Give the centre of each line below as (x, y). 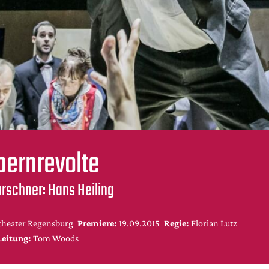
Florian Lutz (214, 223)
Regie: (176, 223)
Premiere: (97, 223)
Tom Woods (56, 238)
